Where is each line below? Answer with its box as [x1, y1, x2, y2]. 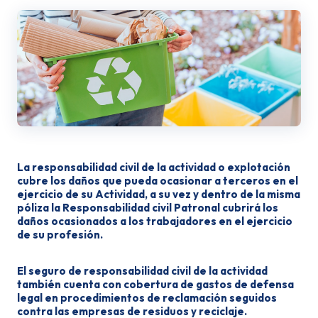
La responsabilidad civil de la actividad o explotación [17, 160, 290, 174]
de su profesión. [17, 228, 103, 241]
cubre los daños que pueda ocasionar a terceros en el [17, 174, 298, 187]
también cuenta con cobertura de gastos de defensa [17, 278, 294, 291]
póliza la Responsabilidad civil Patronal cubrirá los [17, 201, 278, 214]
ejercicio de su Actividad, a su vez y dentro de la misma [17, 187, 300, 201]
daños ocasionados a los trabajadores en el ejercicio [17, 214, 292, 228]
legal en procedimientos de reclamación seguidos [17, 291, 277, 305]
